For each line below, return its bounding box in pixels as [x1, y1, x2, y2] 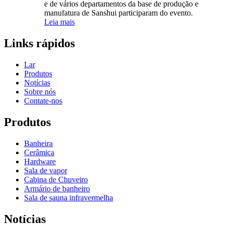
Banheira [24, 139, 53, 148]
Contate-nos [24, 96, 62, 105]
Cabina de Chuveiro [24, 175, 88, 184]
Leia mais [44, 18, 75, 27]
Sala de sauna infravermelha [24, 193, 113, 202]
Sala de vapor [24, 166, 67, 175]
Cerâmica [24, 148, 54, 157]
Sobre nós [24, 87, 56, 96]
